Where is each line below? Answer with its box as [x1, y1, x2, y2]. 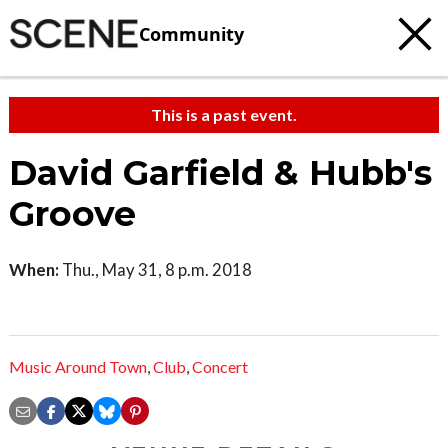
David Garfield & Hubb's [9, 152, 432, 194]
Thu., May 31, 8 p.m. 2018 [59, 259, 252, 280]
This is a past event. [151, 105, 297, 124]
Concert [192, 357, 248, 377]
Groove [9, 193, 136, 235]
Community [139, 21, 244, 46]
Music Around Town [9, 357, 147, 377]
